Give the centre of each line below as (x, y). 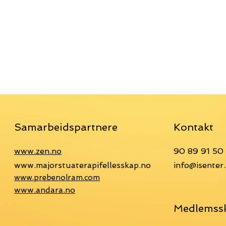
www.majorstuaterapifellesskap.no (82, 165)
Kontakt (193, 127)
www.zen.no (38, 151)
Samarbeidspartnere (66, 127)
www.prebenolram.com (57, 178)
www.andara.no (45, 190)
